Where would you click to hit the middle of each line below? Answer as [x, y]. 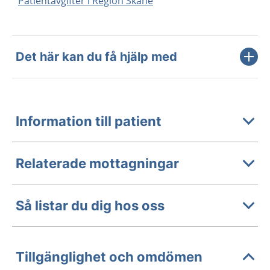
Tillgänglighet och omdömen [109, 256]
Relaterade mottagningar [97, 163]
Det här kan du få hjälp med [96, 57]
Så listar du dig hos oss [90, 205]
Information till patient [89, 121]
